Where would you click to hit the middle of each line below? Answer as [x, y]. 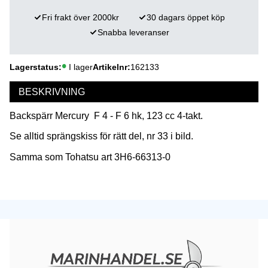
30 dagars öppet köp [186, 17]
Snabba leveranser [133, 32]
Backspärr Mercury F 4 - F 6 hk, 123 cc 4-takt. [106, 115]
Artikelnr [110, 67]
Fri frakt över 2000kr [80, 17]
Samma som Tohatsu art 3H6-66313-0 [90, 157]
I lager [81, 67]
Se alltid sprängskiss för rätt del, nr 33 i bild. [101, 136]
